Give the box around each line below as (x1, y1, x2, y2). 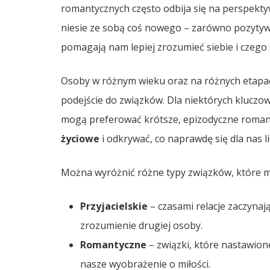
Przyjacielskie (80, 199, 148, 213)
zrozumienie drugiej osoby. (80, 218, 202, 232)
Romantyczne (80, 237, 146, 251)
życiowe (60, 131, 99, 145)
